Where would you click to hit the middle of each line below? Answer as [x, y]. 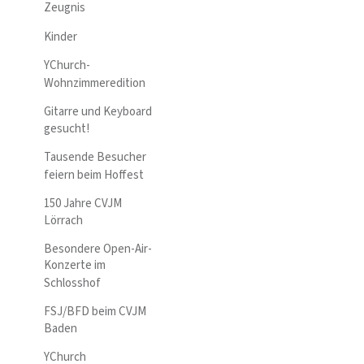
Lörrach [63, 221]
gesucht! [67, 129]
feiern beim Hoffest [94, 175]
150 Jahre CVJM [83, 203]
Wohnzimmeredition [95, 83]
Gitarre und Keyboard [98, 111]
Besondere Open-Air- [98, 249]
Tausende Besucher [95, 158]
